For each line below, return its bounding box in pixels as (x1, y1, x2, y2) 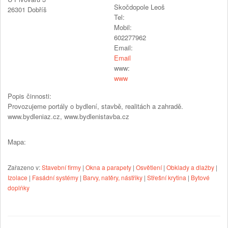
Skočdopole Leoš (114, 2, 165, 12)
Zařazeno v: (8, 162, 42, 172)
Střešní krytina (147, 173, 186, 182)
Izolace (8, 173, 27, 182)
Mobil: (114, 22, 132, 32)
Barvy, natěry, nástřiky (83, 173, 142, 182)
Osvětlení (136, 162, 162, 172)
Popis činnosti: (8, 91, 51, 101)
